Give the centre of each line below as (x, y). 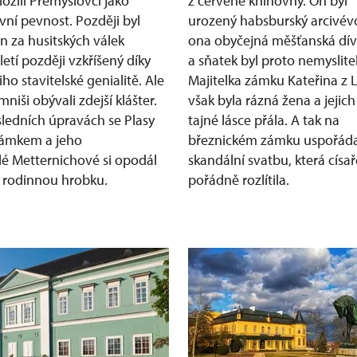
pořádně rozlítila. (242, 180)
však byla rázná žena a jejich (272, 100)
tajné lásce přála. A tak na (264, 120)
